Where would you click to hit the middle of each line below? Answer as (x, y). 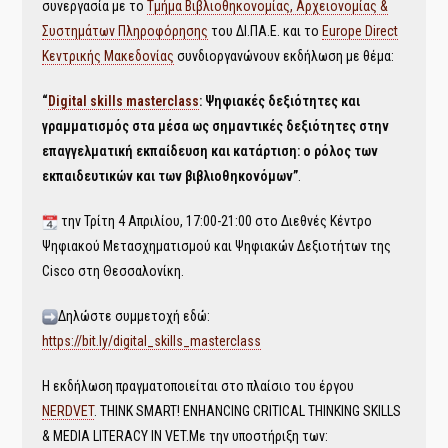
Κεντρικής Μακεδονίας (108, 56)
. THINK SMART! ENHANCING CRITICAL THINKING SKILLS (248, 411)
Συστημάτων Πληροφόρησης (125, 31)
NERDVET (68, 411)
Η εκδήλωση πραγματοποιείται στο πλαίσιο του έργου (198, 386)
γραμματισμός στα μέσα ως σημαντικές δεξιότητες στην (216, 126)
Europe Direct (360, 31)
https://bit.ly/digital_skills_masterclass (152, 341)
